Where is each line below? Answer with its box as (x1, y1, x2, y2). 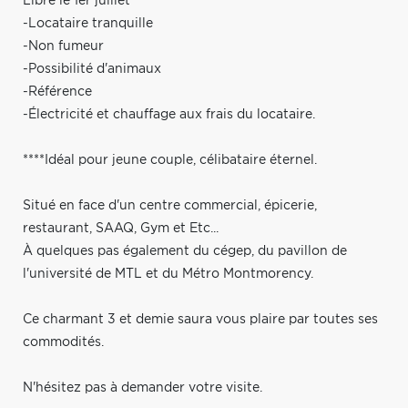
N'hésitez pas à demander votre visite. (23, 381, 262, 394)
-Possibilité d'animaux (23, 62, 161, 76)
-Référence (23, 85, 92, 98)
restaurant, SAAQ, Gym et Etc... (23, 221, 219, 235)
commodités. (23, 335, 104, 349)
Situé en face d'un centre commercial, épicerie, (23, 199, 317, 212)
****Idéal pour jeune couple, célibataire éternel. (23, 153, 317, 167)
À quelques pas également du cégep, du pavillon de (23, 244, 347, 258)
